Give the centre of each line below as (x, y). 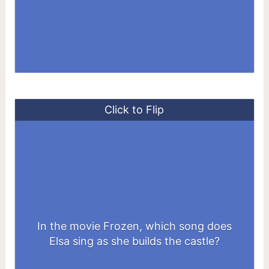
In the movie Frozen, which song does (134, 226)
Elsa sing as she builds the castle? (134, 241)
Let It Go (134, 234)
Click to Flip (134, 110)
